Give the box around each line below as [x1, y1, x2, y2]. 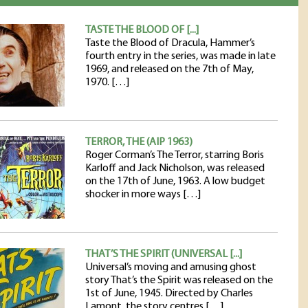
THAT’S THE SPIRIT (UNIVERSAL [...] [85, 249, 242, 260]
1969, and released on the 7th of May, [85, 64, 254, 75]
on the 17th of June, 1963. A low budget [85, 176, 265, 187]
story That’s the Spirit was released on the [85, 275, 273, 286]
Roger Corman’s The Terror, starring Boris [85, 150, 264, 161]
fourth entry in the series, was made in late [85, 51, 276, 62]
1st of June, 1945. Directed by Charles [85, 288, 253, 299]
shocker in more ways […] [85, 189, 201, 200]
